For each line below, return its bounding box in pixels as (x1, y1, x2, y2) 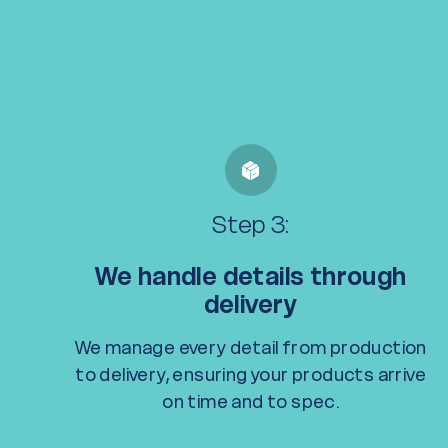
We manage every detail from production (74, 336, 427, 359)
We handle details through (94, 261, 407, 292)
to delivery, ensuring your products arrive (75, 363, 427, 386)
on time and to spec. (162, 390, 340, 413)
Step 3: (211, 209, 290, 240)
